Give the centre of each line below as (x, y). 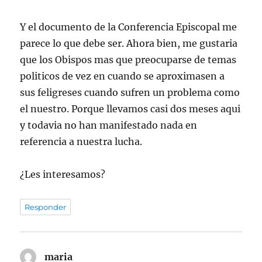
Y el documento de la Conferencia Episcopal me (129, 27)
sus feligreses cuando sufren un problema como (130, 93)
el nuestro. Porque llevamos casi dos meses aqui (130, 109)
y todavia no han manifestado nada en (109, 125)
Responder (46, 207)
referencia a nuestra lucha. (81, 142)
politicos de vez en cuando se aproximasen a (123, 76)
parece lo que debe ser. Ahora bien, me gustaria (129, 44)
